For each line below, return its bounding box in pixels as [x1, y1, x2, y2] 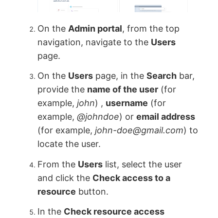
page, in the [93, 71, 147, 81]
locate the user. [37, 139, 101, 149]
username [106, 98, 148, 109]
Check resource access [64, 206, 165, 217]
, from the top [122, 23, 180, 34]
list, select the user [103, 159, 182, 169]
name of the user [87, 84, 159, 95]
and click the [37, 172, 93, 183]
